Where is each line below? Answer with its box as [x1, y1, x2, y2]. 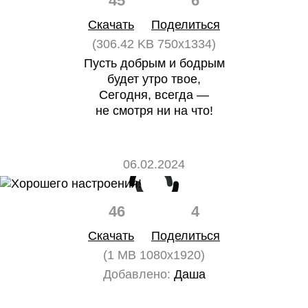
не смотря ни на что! [95, 104, 213, 118]
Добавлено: [102, 267, 170, 281]
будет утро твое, [107, 72, 201, 86]
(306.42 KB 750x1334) [92, 37, 216, 51]
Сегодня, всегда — [99, 88, 209, 102]
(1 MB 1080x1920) [103, 248, 205, 262]
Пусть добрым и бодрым [83, 56, 225, 70]
